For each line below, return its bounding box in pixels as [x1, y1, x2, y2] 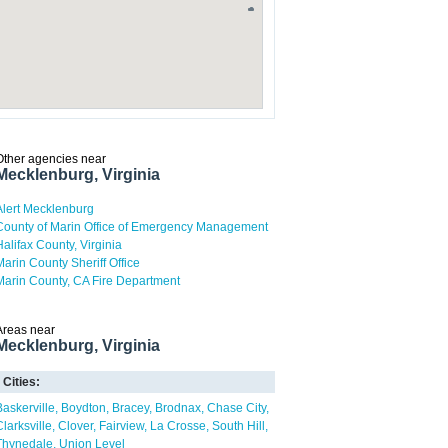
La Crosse [150, 419, 206, 433]
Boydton [61, 401, 106, 415]
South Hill [212, 419, 265, 433]
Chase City [207, 401, 266, 415]
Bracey [112, 401, 149, 415]
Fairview [99, 419, 144, 433]
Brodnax [155, 401, 201, 415]
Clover [58, 419, 93, 433]
